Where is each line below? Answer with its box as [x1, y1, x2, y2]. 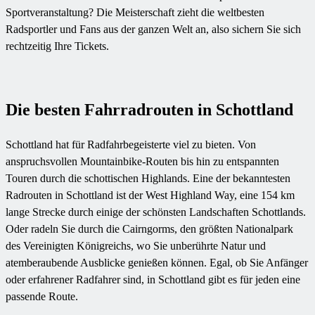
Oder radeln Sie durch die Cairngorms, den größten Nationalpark [6, 223, 293, 236]
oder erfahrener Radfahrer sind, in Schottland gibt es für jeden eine [6, 274, 300, 286]
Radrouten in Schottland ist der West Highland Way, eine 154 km [6, 189, 295, 202]
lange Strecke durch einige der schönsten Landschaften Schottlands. [6, 206, 306, 219]
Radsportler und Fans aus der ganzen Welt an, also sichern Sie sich [6, 23, 301, 36]
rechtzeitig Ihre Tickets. [6, 40, 109, 53]
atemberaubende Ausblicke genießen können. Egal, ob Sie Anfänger [6, 257, 308, 269]
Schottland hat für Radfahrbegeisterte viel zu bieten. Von [6, 139, 256, 151]
